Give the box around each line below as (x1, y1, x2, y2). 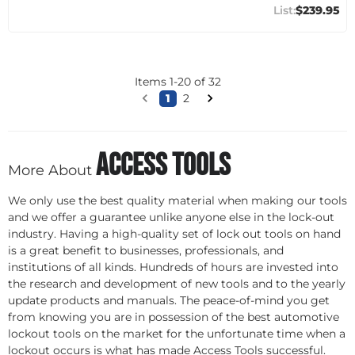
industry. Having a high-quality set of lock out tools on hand (8, 226, 341, 241)
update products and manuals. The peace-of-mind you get (8, 292, 330, 307)
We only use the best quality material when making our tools (8, 193, 347, 208)
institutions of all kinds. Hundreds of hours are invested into (8, 259, 338, 274)
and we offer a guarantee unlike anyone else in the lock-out (8, 209, 334, 224)
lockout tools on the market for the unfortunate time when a (8, 326, 345, 341)
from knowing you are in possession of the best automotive (8, 309, 339, 324)
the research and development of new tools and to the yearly (8, 276, 345, 291)
